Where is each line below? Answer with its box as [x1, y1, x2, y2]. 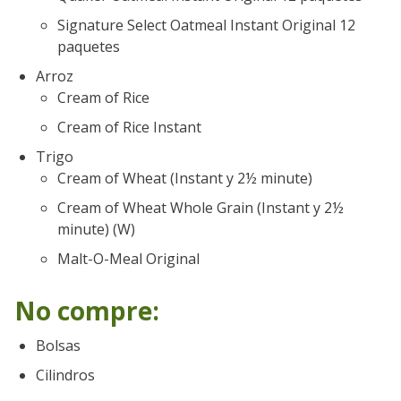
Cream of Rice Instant [57, 116, 201, 137]
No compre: [14, 293, 159, 328]
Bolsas [36, 335, 81, 355]
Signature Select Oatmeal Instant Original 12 [57, 14, 355, 35]
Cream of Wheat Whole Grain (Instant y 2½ [57, 197, 344, 218]
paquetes [57, 36, 120, 56]
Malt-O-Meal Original [57, 248, 200, 269]
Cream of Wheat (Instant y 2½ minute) [57, 167, 312, 188]
